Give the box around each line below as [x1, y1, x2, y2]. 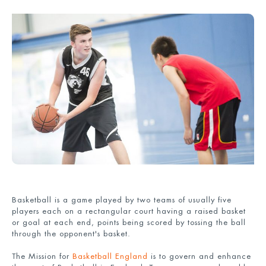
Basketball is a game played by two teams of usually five [12, 195, 232, 204]
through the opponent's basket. [12, 229, 131, 237]
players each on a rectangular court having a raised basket [12, 207, 246, 215]
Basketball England [72, 252, 148, 261]
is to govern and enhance [148, 252, 251, 261]
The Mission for [12, 252, 72, 261]
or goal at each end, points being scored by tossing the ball [12, 218, 246, 226]
